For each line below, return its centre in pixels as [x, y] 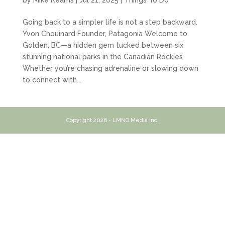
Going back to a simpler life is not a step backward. [110, 22]
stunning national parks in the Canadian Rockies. [104, 57]
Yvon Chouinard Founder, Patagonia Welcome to [105, 33]
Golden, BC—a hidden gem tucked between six [103, 45]
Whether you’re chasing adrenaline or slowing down [110, 68]
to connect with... [52, 80]
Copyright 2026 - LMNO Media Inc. [112, 120]
